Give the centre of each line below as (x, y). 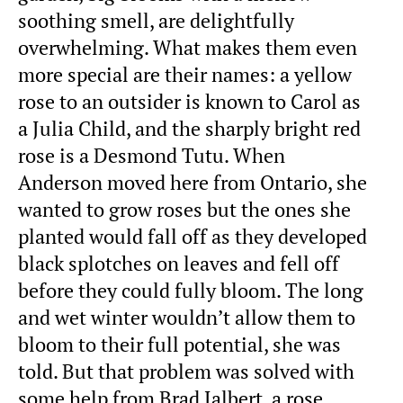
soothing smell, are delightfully (156, 20)
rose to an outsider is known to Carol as (189, 101)
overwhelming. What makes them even (188, 47)
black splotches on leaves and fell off (179, 263)
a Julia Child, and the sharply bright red (189, 128)
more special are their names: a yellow (185, 74)
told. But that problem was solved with (186, 371)
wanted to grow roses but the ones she (184, 209)
